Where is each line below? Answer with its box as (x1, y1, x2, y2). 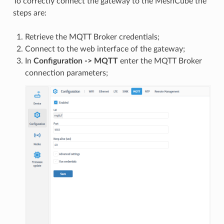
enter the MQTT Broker (117, 57, 202, 65)
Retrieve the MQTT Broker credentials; (24, 33, 159, 41)
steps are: (12, 9, 46, 17)
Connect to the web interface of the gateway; (24, 45, 185, 53)
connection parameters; (24, 69, 108, 77)
